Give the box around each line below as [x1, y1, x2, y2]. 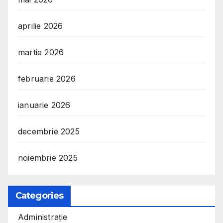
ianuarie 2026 [18, 100, 71, 111]
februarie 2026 [18, 74, 76, 84]
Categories [15, 190, 63, 202]
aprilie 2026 [18, 21, 63, 31]
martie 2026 [18, 47, 64, 58]
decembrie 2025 [18, 126, 80, 137]
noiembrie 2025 [18, 153, 78, 163]
